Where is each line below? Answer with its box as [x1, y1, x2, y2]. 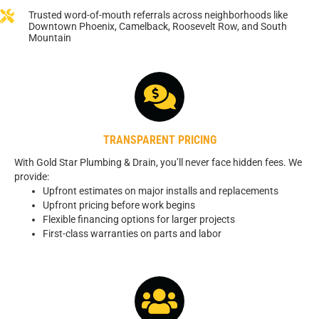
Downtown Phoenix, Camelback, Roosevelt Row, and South [28, 21, 287, 33]
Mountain [28, 32, 71, 44]
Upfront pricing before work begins [43, 199, 195, 211]
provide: [14, 171, 49, 183]
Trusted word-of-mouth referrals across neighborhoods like [28, 9, 288, 21]
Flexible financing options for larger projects [43, 214, 235, 226]
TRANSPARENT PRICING [103, 133, 216, 147]
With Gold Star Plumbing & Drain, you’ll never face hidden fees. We [14, 157, 302, 169]
